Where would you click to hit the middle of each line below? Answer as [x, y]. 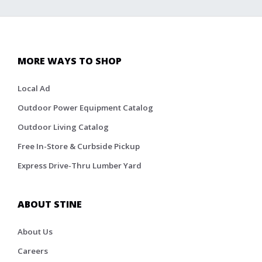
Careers [33, 251]
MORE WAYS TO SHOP [70, 61]
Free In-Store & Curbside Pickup [79, 146]
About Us [35, 231]
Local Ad [34, 88]
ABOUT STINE [50, 204]
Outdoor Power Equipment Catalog [85, 107]
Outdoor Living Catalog [63, 127]
